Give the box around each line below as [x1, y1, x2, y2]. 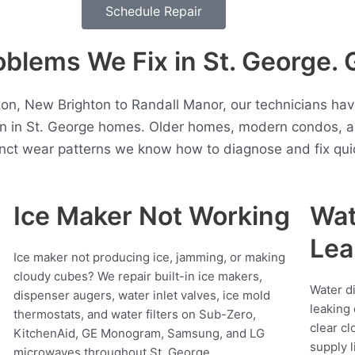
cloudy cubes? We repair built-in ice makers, [13, 269, 263, 284]
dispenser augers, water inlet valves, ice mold [13, 288, 271, 303]
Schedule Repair [105, 3, 202, 20]
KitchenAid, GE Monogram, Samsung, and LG [13, 326, 265, 342]
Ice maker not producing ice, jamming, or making [13, 250, 286, 265]
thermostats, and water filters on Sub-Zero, [13, 307, 257, 323]
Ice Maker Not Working [13, 200, 291, 232]
